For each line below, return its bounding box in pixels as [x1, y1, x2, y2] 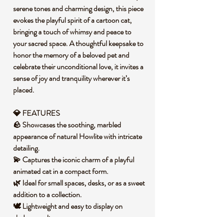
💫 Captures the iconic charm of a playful [13, 154, 134, 165]
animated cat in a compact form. [13, 166, 111, 177]
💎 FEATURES [13, 108, 63, 119]
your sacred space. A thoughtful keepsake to [13, 38, 143, 49]
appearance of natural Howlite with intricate [13, 131, 142, 142]
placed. [13, 84, 37, 95]
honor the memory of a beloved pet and [13, 49, 129, 61]
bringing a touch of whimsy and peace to [13, 26, 131, 37]
